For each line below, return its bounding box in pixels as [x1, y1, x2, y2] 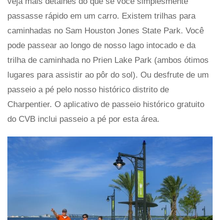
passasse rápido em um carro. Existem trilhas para [7, 11, 195, 21]
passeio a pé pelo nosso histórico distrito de [7, 85, 169, 95]
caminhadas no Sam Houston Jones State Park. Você [7, 26, 204, 36]
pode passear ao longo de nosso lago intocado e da [7, 41, 195, 51]
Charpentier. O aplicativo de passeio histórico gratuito [7, 100, 204, 110]
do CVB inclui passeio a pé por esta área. [7, 114, 160, 124]
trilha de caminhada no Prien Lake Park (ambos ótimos [7, 55, 209, 65]
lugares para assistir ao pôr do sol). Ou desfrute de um [7, 70, 209, 80]
